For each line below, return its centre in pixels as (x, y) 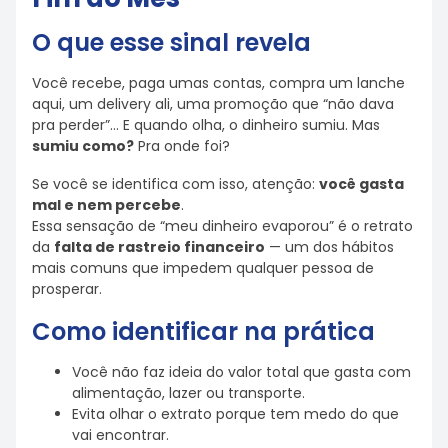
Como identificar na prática (203, 331)
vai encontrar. (120, 434)
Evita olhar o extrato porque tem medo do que (235, 413)
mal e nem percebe (106, 205)
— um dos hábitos (329, 247)
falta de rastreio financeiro (159, 247)
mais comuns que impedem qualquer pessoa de (203, 268)
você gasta (361, 184)
